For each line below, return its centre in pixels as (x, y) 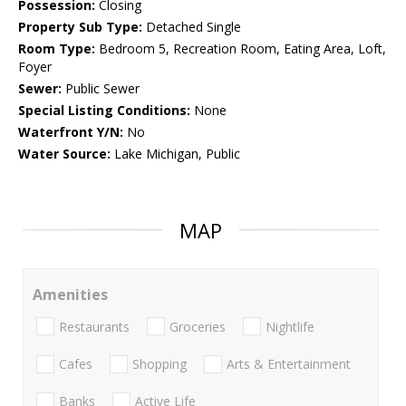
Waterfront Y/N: (71, 132)
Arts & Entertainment (289, 363)
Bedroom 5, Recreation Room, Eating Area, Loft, (241, 49)
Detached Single (192, 27)
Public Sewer (101, 89)
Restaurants (94, 326)
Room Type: (57, 49)
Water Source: (64, 154)
